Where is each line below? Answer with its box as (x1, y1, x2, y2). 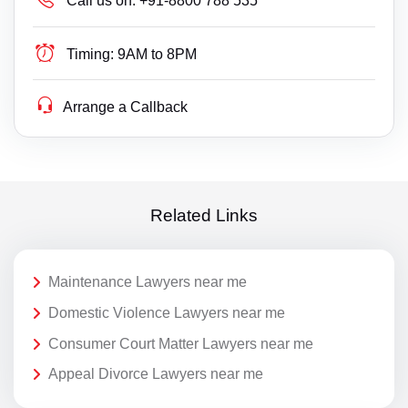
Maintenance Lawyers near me (48, 274, 247, 291)
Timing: (66, 46, 115, 63)
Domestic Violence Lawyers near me (48, 305, 285, 321)
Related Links (150, 206, 258, 226)
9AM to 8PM (117, 46, 198, 63)
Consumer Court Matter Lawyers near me (48, 335, 313, 352)
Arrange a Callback (63, 99, 189, 116)
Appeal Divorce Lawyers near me (48, 366, 263, 382)
